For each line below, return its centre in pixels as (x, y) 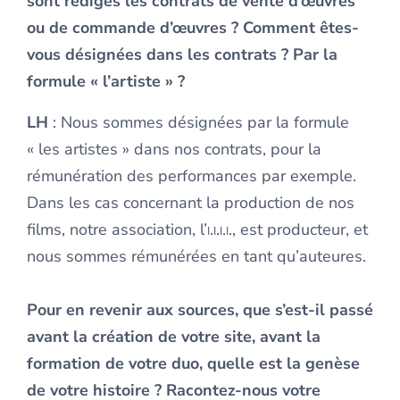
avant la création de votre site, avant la (174, 337)
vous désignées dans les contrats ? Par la (182, 55)
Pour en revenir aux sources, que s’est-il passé (200, 310)
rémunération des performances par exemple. (192, 176)
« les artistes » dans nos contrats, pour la (174, 150)
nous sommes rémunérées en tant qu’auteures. (196, 257)
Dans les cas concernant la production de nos (191, 203)
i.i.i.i (218, 230)
